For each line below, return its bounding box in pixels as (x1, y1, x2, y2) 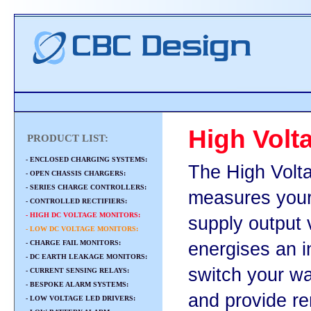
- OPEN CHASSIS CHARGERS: (22, 169, 126, 177)
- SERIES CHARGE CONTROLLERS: (22, 183, 146, 191)
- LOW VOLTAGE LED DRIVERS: (22, 294, 135, 302)
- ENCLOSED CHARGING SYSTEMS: (22, 155, 147, 163)
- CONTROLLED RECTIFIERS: (22, 197, 127, 205)
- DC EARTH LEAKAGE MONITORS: (22, 253, 147, 260)
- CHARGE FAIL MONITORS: (22, 239, 121, 246)
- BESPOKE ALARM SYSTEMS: (22, 280, 128, 288)
